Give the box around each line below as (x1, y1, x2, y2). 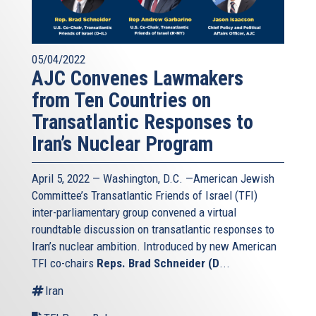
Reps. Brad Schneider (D (97, 256, 219, 271)
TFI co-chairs (32, 256, 97, 271)
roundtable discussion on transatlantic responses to (32, 222, 274, 237)
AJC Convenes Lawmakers (32, 66, 243, 91)
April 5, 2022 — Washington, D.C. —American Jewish (32, 171, 274, 186)
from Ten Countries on (32, 88, 211, 113)
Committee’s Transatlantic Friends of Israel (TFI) (32, 188, 257, 203)
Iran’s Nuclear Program (32, 132, 213, 157)
